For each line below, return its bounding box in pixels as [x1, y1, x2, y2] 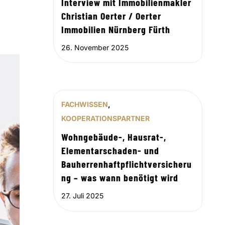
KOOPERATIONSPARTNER [61, 114, 150, 123]
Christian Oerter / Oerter [61, 9, 162, 22]
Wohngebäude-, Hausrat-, [61, 131, 167, 143]
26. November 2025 [61, 43, 129, 52]
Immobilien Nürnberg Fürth [61, 23, 171, 35]
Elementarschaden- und [61, 144, 160, 157]
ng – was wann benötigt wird [61, 171, 179, 184]
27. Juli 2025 [61, 191, 104, 200]
